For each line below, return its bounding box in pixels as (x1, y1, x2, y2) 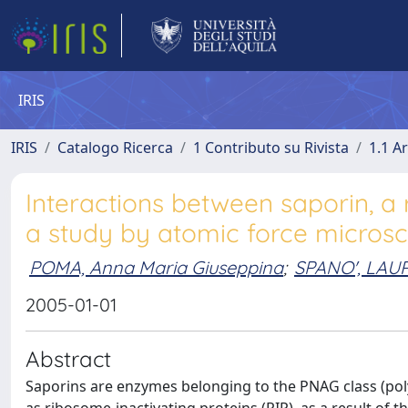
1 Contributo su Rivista (193, 138, 349, 158)
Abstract (25, 345, 111, 372)
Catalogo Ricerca (57, 138, 173, 158)
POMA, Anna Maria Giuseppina (29, 255, 283, 279)
